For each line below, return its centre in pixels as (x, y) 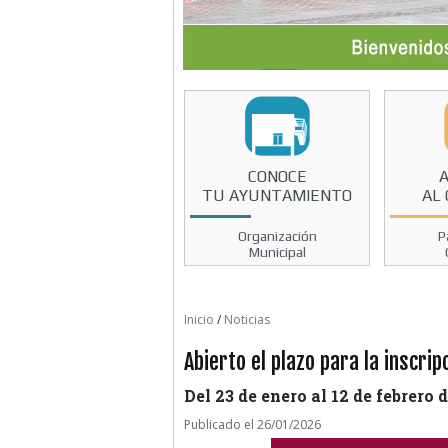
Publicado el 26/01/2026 (252, 425)
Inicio (199, 320)
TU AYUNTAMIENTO (277, 195)
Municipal (277, 251)
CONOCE (277, 176)
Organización (277, 235)
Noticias (247, 320)
